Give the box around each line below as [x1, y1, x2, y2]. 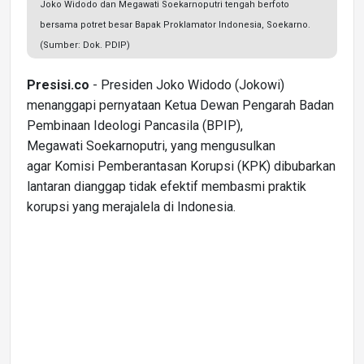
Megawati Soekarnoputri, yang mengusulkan [27, 137, 275, 154]
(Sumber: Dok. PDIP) [40, 39, 130, 50]
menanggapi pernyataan [27, 97, 164, 113]
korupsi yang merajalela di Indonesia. [27, 198, 236, 214]
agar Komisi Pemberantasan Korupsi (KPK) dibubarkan [27, 158, 336, 174]
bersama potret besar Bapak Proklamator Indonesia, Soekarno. [40, 19, 310, 30]
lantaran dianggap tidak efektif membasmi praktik [27, 178, 306, 194]
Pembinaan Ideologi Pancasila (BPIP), [27, 117, 243, 133]
